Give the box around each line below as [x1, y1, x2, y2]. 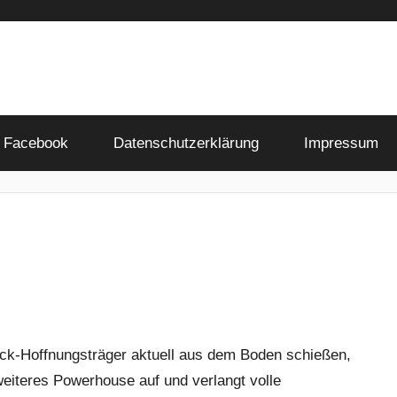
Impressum [303, 134, 378, 152]
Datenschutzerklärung [113, 134, 259, 152]
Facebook [3, 134, 68, 152]
